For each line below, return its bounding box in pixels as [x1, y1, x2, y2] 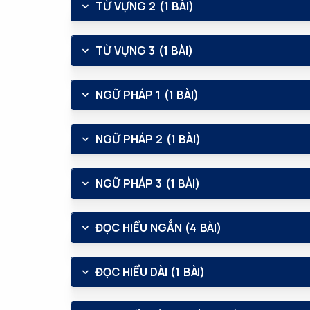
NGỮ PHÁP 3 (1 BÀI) [95, 176, 200, 191]
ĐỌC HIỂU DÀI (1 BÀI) [95, 264, 205, 280]
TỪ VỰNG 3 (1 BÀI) [95, 43, 193, 58]
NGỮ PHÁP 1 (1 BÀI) [95, 87, 199, 102]
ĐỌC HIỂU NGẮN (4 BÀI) [95, 220, 221, 235]
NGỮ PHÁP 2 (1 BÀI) [95, 131, 201, 147]
